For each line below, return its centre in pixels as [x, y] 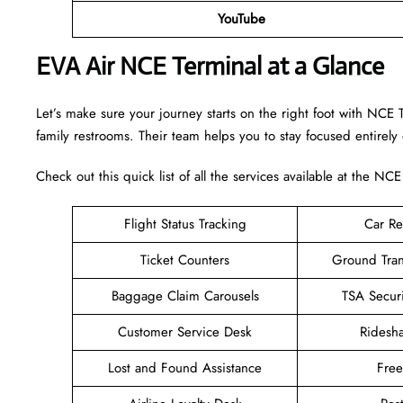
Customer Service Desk [185, 331]
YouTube [241, 18]
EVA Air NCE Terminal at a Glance [210, 66]
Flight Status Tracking [185, 224]
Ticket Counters [185, 260]
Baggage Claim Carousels [185, 296]
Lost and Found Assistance [185, 367]
